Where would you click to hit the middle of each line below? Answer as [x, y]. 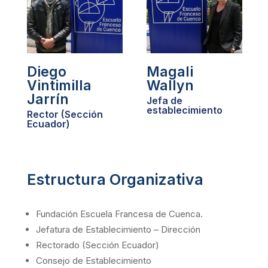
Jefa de [164, 100]
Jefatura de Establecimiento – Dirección [118, 229]
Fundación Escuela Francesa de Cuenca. [119, 214]
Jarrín [48, 99]
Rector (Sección [65, 114]
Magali [170, 71]
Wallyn [170, 85]
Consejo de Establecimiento [93, 260]
